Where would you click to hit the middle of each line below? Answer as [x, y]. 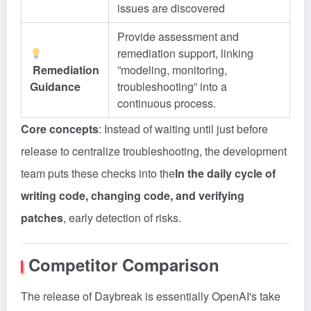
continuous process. [167, 103]
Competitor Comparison [124, 264]
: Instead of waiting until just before [183, 129]
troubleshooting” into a [172, 86]
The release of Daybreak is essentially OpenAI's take [151, 296]
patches [42, 218]
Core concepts [60, 129]
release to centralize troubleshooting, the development [154, 151]
